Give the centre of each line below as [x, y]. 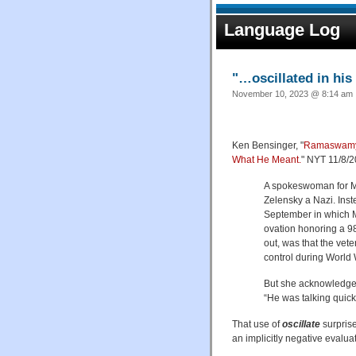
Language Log [282, 30]
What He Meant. [267, 159]
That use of [257, 324]
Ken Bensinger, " [268, 145]
